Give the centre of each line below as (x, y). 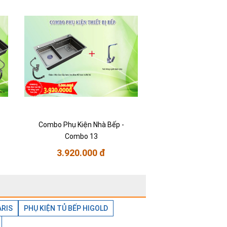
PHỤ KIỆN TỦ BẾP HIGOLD (66, 209)
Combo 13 (81, 137)
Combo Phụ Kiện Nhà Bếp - (81, 125)
